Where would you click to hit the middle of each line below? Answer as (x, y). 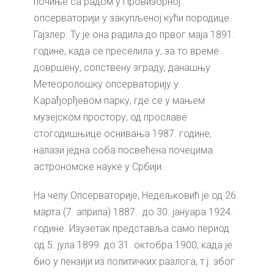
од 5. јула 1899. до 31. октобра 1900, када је (133, 245)
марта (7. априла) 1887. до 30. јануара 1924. (133, 212)
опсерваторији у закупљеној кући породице (131, 18)
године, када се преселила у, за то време (126, 51)
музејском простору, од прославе (110, 117)
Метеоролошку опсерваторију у (106, 84)
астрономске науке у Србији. (99, 167)
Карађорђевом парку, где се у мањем (119, 101)
